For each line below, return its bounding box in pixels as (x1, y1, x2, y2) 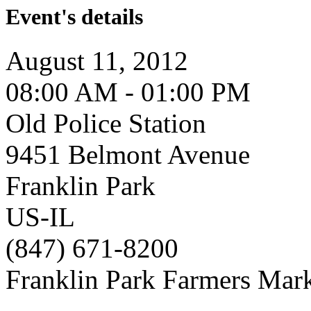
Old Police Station (6, 108, 206, 139)
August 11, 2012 (6, 46, 188, 76)
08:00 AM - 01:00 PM (6, 77, 251, 108)
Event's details (6, 4, 143, 30)
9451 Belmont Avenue (6, 140, 250, 170)
